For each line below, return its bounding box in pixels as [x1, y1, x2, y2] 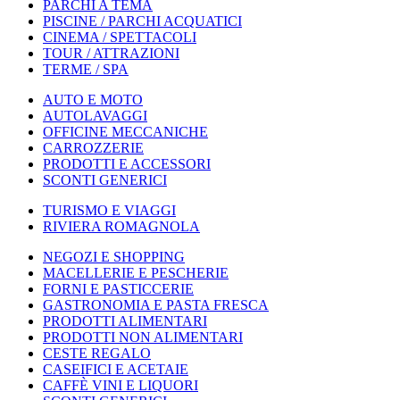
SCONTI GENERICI [43, 172, 167, 187]
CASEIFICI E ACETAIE [43, 362, 188, 377]
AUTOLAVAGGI [43, 108, 147, 123]
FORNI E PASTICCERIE [43, 281, 194, 296]
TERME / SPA [43, 62, 129, 77]
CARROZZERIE [43, 140, 144, 155]
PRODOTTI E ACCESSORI [43, 156, 211, 171]
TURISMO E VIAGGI [43, 203, 176, 218]
